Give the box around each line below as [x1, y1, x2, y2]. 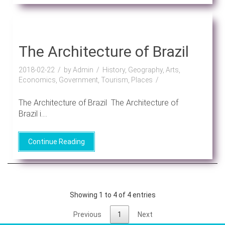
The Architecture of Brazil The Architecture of [18, 97, 178, 107]
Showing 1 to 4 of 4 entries [69, 191, 156, 199]
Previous [73, 210, 101, 218]
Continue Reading [28, 137, 85, 146]
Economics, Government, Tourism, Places [18, 75, 153, 84]
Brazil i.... [18, 108, 47, 119]
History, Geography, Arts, [102, 65, 180, 74]
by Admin [63, 65, 93, 74]
